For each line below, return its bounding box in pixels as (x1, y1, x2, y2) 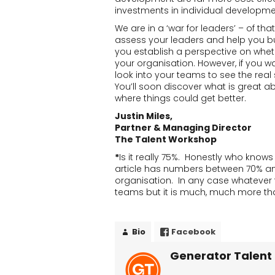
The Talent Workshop (115, 133, 217, 145)
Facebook (171, 226, 215, 238)
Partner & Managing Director (115, 122, 252, 134)
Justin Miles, (115, 110, 172, 122)
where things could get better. (115, 92, 246, 104)
